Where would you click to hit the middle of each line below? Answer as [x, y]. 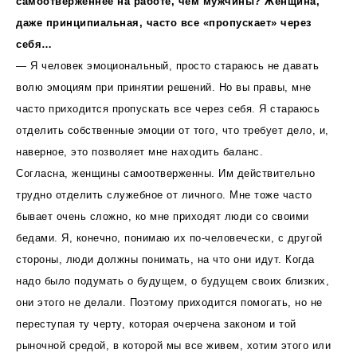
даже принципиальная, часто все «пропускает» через [164, 22]
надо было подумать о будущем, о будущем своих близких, [173, 280]
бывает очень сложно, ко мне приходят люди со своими [163, 216]
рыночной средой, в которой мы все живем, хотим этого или [173, 345]
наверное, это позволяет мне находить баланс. [139, 151]
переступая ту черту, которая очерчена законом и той [156, 324]
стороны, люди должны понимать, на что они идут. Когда [165, 259]
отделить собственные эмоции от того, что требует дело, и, [173, 130]
